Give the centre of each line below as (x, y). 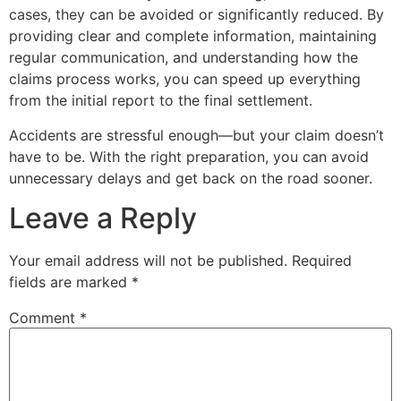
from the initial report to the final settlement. (161, 101)
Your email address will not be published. (148, 261)
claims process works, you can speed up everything (185, 79)
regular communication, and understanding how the (183, 58)
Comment (44, 318)
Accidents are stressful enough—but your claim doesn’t (196, 135)
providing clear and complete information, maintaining (193, 36)
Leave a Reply (103, 218)
